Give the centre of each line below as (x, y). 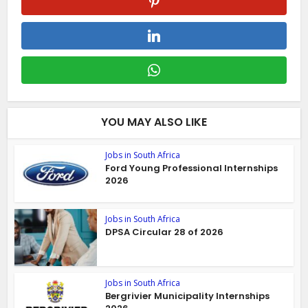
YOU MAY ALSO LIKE (154, 122)
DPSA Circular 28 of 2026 (165, 232)
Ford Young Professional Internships (192, 168)
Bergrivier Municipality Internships (188, 296)
